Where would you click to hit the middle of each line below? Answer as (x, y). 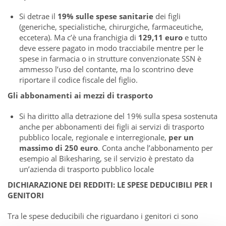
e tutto (195, 37)
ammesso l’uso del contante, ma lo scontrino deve (106, 69)
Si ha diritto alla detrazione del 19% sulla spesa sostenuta (118, 116)
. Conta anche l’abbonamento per (155, 148)
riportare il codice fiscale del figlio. (78, 80)
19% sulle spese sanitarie (105, 16)
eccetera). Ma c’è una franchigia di (78, 37)
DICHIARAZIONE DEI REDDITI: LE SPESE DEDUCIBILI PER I (110, 185)
